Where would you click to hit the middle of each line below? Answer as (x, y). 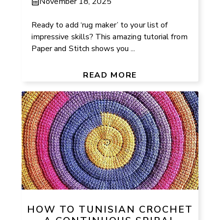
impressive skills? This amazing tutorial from (110, 37)
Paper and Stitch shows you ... (83, 48)
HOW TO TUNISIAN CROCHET (110, 210)
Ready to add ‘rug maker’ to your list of (100, 25)
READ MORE (110, 75)
